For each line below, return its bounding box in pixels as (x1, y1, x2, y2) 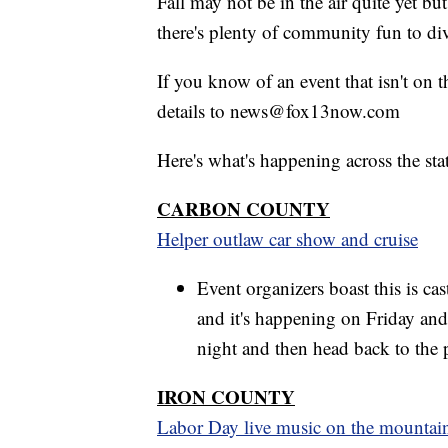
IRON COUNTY (157, 382, 295, 410)
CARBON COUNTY (157, 194, 330, 222)
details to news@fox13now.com (157, 97, 400, 123)
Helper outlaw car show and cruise (157, 225, 418, 251)
